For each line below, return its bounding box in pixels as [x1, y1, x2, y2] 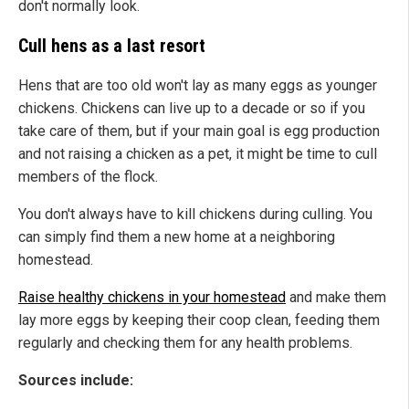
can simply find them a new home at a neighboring [18, 228, 335, 246]
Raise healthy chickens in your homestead [18, 288, 286, 307]
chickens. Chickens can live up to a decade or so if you [18, 100, 365, 118]
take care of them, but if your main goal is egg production [18, 122, 380, 141]
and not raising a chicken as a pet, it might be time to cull [18, 145, 377, 163]
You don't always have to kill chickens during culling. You [18, 205, 372, 224]
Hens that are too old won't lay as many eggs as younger [18, 77, 377, 95]
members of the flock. [18, 168, 158, 186]
